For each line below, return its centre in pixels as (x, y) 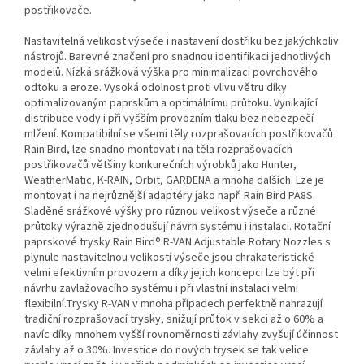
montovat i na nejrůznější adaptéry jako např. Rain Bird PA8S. (170, 196)
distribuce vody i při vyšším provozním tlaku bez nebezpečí (169, 119)
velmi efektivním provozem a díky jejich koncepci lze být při (169, 273)
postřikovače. (58, 11)
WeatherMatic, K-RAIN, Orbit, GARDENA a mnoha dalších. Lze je (174, 181)
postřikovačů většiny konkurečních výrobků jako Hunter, (160, 165)
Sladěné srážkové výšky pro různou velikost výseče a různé (170, 212)
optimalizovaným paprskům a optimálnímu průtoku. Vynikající (171, 104)
